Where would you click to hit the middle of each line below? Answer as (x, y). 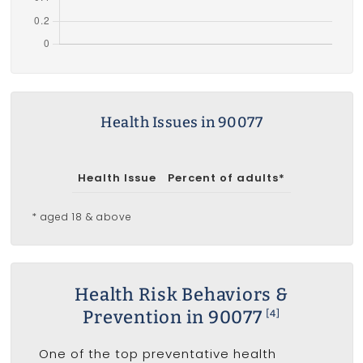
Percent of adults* (226, 177)
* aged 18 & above (81, 216)
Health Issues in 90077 (181, 122)
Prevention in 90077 (175, 317)
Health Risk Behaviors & (181, 294)
